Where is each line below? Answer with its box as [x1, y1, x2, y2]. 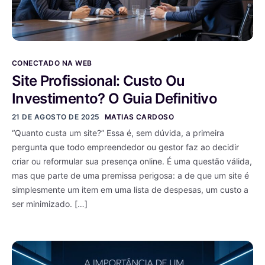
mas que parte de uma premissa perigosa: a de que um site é [12, 170, 249, 181]
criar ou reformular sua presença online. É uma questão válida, [12, 156, 252, 167]
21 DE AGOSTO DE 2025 [12, 112, 100, 122]
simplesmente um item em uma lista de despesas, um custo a [12, 185, 248, 195]
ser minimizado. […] [12, 199, 88, 209]
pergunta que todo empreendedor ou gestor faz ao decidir [12, 142, 239, 153]
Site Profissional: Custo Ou [12, 72, 185, 90]
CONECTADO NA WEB [12, 59, 92, 68]
